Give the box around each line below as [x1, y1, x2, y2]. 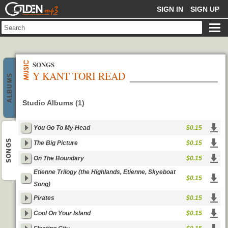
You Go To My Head [34, 124, 90, 131]
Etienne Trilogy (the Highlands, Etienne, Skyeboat [34, 168, 176, 176]
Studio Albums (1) [22, 99, 84, 107]
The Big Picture [34, 139, 78, 147]
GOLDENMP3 [5, 2, 50, 10]
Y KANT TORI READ [33, 69, 125, 83]
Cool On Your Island [34, 210, 91, 217]
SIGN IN [157, 5, 183, 13]
